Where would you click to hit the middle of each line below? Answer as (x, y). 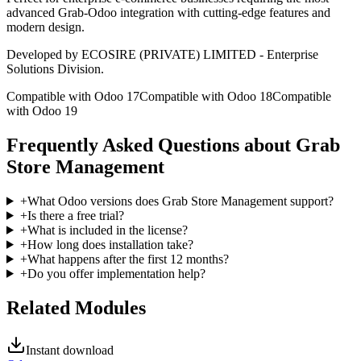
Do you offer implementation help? (116, 273)
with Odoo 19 (42, 111)
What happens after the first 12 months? (128, 259)
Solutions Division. (55, 69)
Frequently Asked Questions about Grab (173, 145)
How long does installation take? (110, 244)
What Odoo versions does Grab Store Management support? (180, 201)
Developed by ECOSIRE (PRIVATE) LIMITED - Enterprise (162, 55)
